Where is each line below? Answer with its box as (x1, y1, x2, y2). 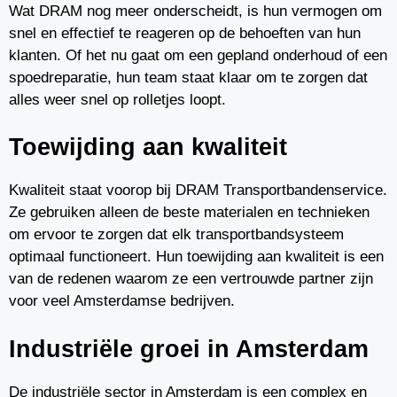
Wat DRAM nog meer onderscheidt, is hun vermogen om (9, 2, 382, 19)
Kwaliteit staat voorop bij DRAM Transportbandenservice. (9, 182, 387, 198)
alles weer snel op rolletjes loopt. (9, 90, 226, 108)
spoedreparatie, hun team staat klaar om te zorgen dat (9, 68, 368, 86)
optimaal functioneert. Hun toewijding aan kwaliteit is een (9, 248, 384, 265)
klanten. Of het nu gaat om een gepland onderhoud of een (9, 46, 387, 64)
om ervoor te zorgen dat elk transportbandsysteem (9, 226, 344, 243)
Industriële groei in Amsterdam (9, 335, 369, 362)
